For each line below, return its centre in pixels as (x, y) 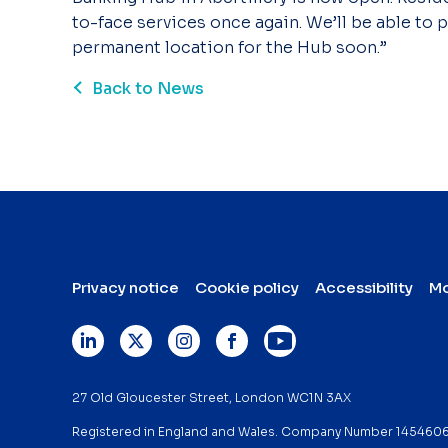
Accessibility (364, 287)
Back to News (148, 88)
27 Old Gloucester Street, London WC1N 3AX (211, 397)
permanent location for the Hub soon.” (231, 47)
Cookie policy (247, 287)
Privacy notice (125, 287)
